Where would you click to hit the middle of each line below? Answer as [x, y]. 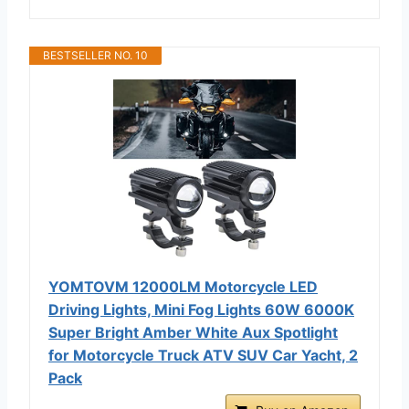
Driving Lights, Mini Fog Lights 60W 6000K [201, 309]
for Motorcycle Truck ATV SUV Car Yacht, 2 [203, 355]
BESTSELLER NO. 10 [95, 55]
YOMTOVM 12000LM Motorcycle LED [183, 286]
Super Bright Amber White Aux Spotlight [193, 332]
